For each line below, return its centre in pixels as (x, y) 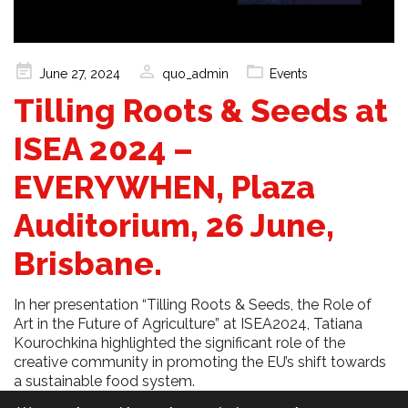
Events (289, 73)
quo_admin (195, 73)
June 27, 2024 (80, 73)
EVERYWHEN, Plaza (164, 187)
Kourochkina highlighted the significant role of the (179, 342)
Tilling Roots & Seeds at (201, 110)
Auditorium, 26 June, (174, 225)
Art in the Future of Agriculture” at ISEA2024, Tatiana (188, 323)
